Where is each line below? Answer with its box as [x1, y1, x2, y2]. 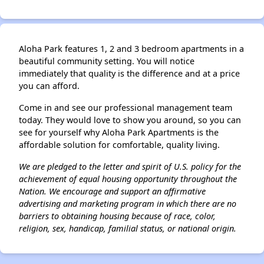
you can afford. [19, 80, 82, 91]
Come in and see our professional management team [19, 102, 232, 113]
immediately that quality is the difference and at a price [19, 68, 240, 79]
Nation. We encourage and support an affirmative [19, 186, 206, 197]
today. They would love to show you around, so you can [19, 114, 241, 126]
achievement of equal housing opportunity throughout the [19, 173, 237, 184]
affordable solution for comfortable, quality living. [19, 139, 220, 150]
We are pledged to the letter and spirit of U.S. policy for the [19, 161, 241, 172]
